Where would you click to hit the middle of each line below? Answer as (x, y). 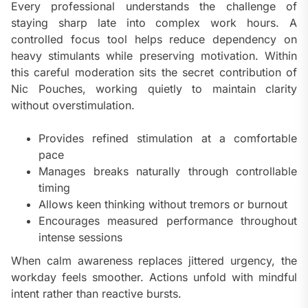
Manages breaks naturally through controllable (168, 172)
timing (54, 188)
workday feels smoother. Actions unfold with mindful (154, 277)
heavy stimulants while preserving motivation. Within (154, 56)
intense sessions (80, 238)
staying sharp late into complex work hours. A (154, 23)
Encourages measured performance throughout (168, 221)
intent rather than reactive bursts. (96, 294)
